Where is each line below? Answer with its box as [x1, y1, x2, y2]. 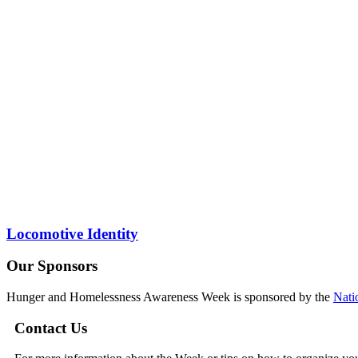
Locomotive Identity [6, 225, 138, 242]
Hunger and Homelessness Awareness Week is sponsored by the [6, 289, 333, 304]
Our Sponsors [6, 257, 97, 275]
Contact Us [14, 319, 87, 336]
